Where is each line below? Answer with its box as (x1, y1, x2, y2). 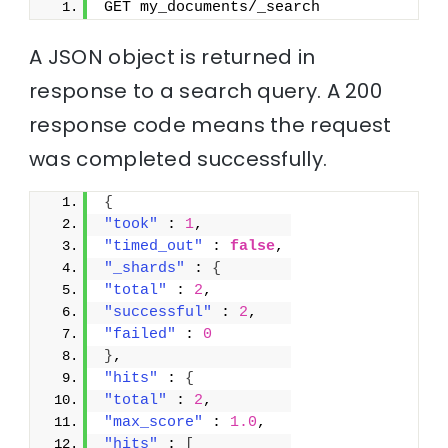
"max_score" (104, 414, 204, 432)
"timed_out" (104, 238, 204, 256)
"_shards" (104, 260, 186, 278)
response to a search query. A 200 (29, 77, 383, 106)
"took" (104, 216, 159, 234)
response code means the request (29, 111, 392, 140)
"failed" (104, 326, 177, 344)
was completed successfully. (29, 145, 328, 174)
